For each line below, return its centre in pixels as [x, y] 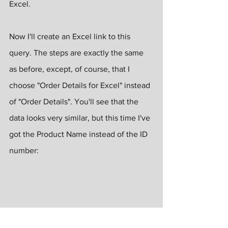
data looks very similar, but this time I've [81, 118]
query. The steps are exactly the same [77, 52]
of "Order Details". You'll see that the [75, 101]
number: [24, 150]
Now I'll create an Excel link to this [71, 36]
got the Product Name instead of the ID [79, 134]
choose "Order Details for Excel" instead [81, 85]
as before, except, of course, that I [70, 69]
